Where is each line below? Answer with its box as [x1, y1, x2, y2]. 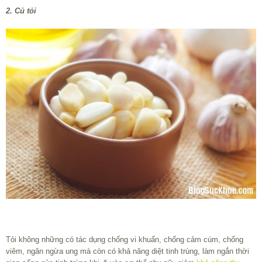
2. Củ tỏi [6, 6, 36, 16]
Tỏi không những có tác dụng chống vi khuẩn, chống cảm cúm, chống [6, 235, 243, 244]
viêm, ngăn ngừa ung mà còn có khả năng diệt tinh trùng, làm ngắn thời [6, 247, 249, 256]
